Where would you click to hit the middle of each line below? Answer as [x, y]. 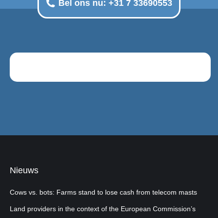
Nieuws [24, 170]
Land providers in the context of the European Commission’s [103, 209]
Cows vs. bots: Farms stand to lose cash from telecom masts [103, 192]
